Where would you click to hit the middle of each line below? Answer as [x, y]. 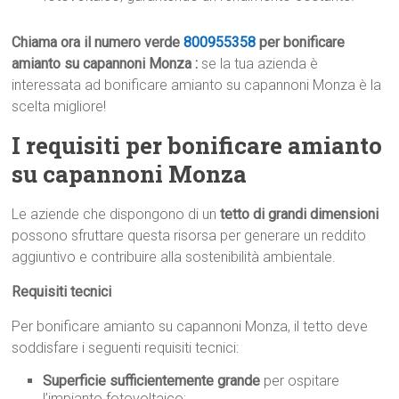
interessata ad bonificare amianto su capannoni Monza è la [197, 85]
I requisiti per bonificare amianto [197, 146]
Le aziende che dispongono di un [116, 215]
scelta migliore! [59, 107]
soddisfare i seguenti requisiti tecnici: [126, 348]
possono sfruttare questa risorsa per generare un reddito [189, 236]
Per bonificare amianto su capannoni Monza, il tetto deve [190, 327]
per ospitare [300, 381]
